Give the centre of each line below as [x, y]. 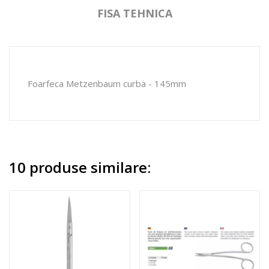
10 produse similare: [80, 167]
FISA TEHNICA [134, 13]
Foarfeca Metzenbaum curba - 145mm [107, 83]
